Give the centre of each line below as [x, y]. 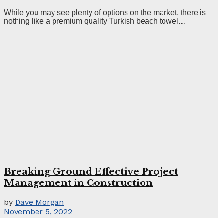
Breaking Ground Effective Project [91, 172]
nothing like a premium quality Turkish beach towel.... [95, 21]
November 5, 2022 [38, 212]
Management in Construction [78, 183]
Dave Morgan [39, 202]
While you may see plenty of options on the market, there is [105, 12]
